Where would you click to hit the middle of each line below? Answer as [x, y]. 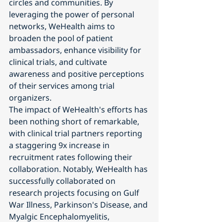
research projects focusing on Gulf [75, 193]
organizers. [30, 97]
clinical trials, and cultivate [59, 62]
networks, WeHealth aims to [63, 26]
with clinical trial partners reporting [77, 133]
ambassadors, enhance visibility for [76, 50]
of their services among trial [63, 85]
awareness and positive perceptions [78, 74]
